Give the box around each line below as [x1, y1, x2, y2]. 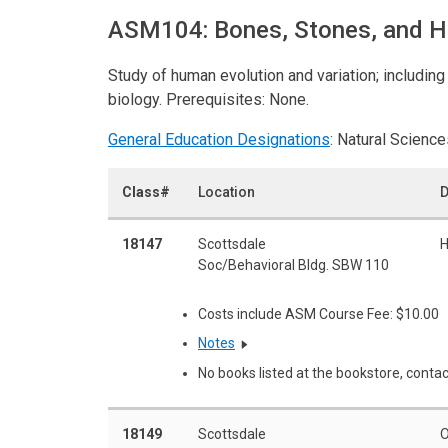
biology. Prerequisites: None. [108, 89, 309, 109]
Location [198, 183, 255, 200]
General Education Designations [108, 129, 330, 149]
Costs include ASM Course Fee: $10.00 [198, 305, 439, 322]
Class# [122, 183, 170, 200]
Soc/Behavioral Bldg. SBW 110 [198, 256, 389, 273]
